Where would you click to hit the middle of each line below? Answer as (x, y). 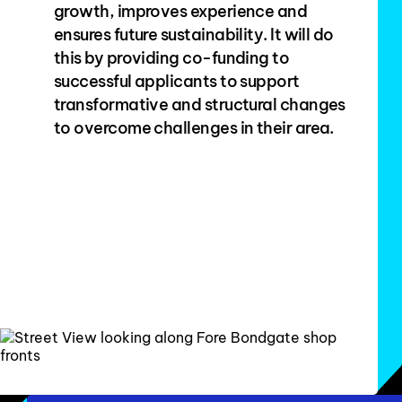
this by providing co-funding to (172, 58)
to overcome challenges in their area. (194, 128)
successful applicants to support (177, 82)
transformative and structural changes (200, 105)
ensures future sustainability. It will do (194, 35)
